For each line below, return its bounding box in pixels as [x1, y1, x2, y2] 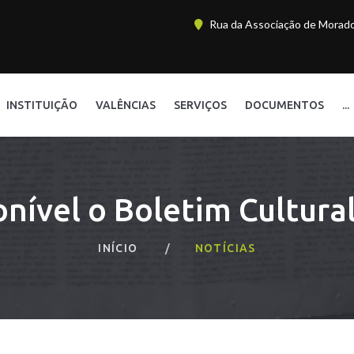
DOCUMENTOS [245, 99, 324, 111]
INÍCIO [98, 242, 138, 254]
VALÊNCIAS [96, 99, 156, 111]
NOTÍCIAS [194, 242, 256, 254]
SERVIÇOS [174, 99, 227, 111]
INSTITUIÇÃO [6, 99, 77, 111]
